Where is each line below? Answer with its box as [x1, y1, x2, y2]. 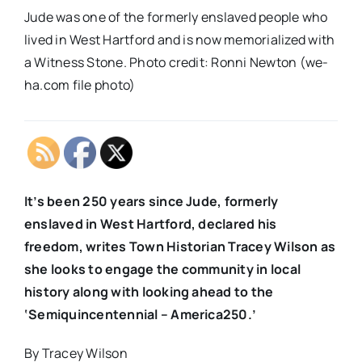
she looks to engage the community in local [23, 260, 301, 278]
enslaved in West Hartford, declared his [23, 215, 277, 233]
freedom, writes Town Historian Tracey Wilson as [23, 238, 336, 255]
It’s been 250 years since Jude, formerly [23, 192, 279, 210]
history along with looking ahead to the [23, 283, 274, 301]
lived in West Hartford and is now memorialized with [23, 31, 335, 48]
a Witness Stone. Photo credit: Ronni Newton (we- [23, 53, 329, 71]
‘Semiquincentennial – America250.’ [23, 305, 257, 323]
